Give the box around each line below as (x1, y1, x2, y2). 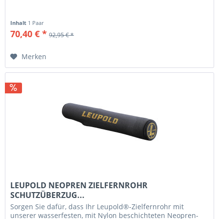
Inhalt (10, 19, 28, 26)
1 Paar (28, 19, 44, 26)
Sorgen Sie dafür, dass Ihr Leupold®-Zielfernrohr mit (10, 201, 184, 211)
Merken (22, 51, 47, 61)
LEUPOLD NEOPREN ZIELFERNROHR (10, 179, 148, 191)
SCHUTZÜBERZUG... (10, 189, 85, 200)
